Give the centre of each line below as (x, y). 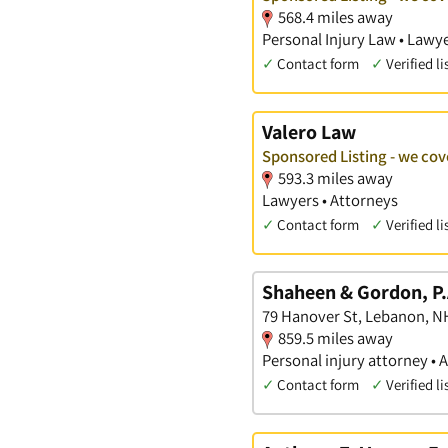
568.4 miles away (335, 17)
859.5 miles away (335, 338)
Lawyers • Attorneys (330, 199)
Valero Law (309, 131)
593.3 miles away (335, 177)
